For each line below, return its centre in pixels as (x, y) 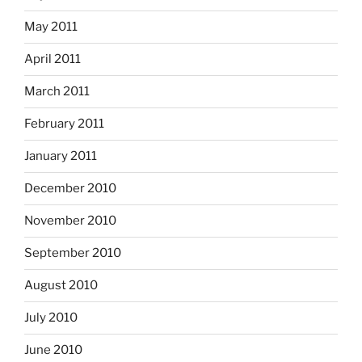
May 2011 (51, 27)
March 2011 (57, 92)
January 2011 (61, 156)
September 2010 (73, 253)
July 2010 (51, 318)
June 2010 (53, 350)
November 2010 (70, 221)
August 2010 (61, 286)
